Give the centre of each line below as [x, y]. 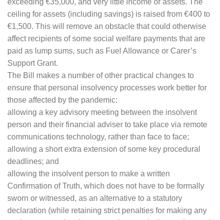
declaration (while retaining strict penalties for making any [107, 211]
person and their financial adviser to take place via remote [107, 125]
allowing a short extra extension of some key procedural [104, 149]
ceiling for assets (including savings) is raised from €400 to [109, 14]
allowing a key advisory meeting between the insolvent [102, 112]
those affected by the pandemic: [62, 100]
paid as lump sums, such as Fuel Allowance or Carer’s [102, 51]
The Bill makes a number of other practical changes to [101, 76]
